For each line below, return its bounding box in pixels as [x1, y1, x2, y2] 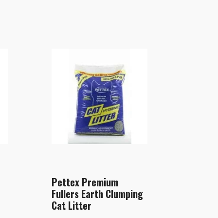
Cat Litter [51, 198, 91, 213]
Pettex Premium [51, 175, 118, 190]
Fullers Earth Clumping [51, 186, 143, 201]
